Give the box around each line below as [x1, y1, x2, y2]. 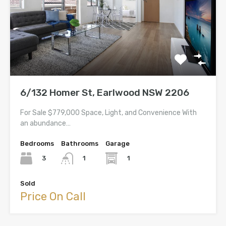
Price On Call [20, 190, 86, 204]
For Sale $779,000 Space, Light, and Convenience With [20, 108, 197, 118]
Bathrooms [61, 140, 98, 148]
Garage [105, 140, 130, 148]
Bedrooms [20, 140, 54, 148]
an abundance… [20, 119, 71, 128]
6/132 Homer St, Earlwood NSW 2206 [20, 87, 189, 99]
